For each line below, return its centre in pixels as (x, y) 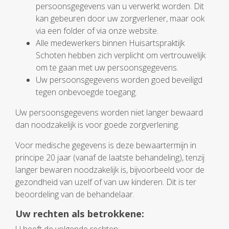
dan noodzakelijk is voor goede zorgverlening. (97, 125)
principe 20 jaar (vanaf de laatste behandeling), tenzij (110, 157)
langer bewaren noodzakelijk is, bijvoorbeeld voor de (110, 170)
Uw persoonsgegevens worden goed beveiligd (119, 80)
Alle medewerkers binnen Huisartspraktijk (110, 43)
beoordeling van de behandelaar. (75, 194)
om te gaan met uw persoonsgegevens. (107, 67)
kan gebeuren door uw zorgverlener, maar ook (120, 18)
